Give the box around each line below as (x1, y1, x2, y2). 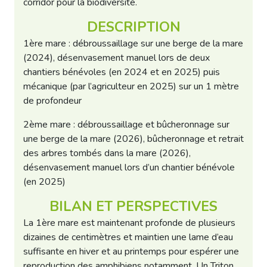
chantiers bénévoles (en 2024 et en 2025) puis (23, 66, 220, 79)
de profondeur (23, 94, 82, 107)
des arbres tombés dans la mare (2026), (23, 147, 191, 160)
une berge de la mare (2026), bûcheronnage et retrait (23, 132, 244, 145)
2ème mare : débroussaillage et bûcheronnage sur (23, 118, 229, 131)
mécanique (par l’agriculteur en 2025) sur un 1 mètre (23, 80, 239, 93)
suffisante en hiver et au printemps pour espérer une (23, 245, 239, 258)
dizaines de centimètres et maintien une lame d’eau (23, 231, 233, 244)
